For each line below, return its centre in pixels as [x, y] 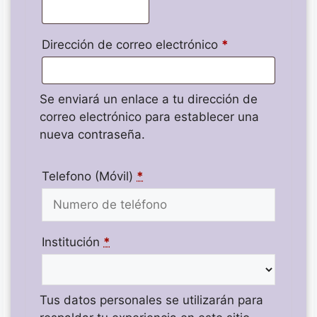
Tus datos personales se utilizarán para [151, 300]
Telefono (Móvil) [87, 176]
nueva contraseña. [92, 134]
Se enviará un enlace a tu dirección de [149, 99]
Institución [71, 242]
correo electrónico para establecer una [149, 117]
